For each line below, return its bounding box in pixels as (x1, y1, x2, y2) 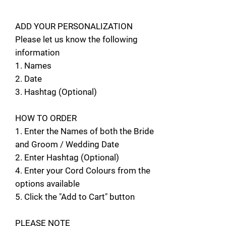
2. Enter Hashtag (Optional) (15, 152, 119, 163)
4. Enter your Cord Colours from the (15, 165, 150, 176)
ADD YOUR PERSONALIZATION (15, 21, 133, 32)
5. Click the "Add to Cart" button (15, 192, 135, 202)
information (15, 47, 60, 58)
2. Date (15, 74, 44, 84)
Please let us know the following (15, 34, 138, 45)
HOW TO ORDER (15, 113, 77, 124)
